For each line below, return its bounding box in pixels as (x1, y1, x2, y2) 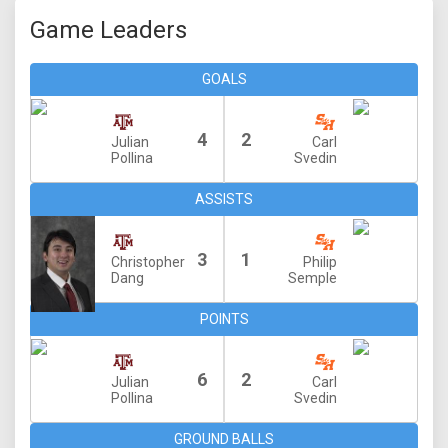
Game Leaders (30, 16, 187, 44)
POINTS (199, 311, 249, 327)
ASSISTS (195, 191, 253, 207)
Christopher (111, 254, 185, 270)
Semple (288, 270, 337, 286)
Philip (303, 254, 337, 270)
